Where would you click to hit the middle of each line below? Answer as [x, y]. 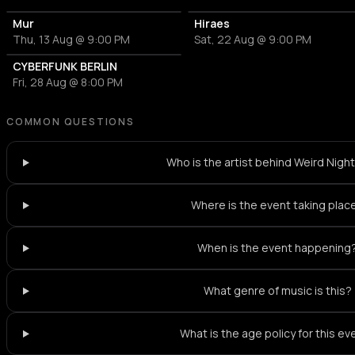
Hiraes [212, 24]
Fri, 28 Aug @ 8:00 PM [68, 82]
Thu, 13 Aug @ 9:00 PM [71, 40]
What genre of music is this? [277, 291]
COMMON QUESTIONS [71, 122]
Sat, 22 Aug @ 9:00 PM [253, 40]
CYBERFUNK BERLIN [65, 67]
